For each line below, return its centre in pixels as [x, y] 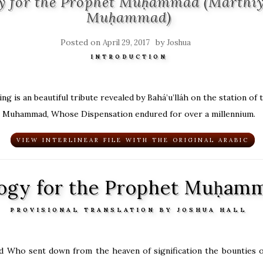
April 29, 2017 [126, 43]
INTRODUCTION [129, 57]
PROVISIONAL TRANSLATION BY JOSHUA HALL [129, 210]
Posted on [82, 42]
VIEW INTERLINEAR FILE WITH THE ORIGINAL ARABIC [133, 140]
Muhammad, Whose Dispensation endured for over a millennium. [129, 114]
